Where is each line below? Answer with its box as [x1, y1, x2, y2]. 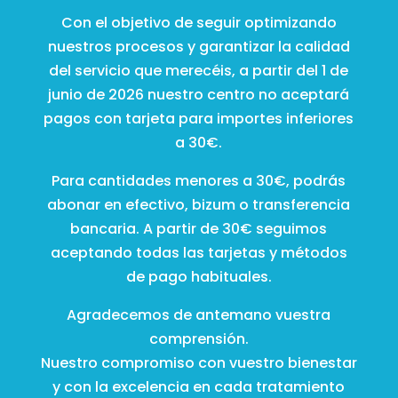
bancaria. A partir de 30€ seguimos [70, 218, 328, 239]
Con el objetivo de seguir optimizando [60, 12, 337, 33]
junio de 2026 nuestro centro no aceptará [48, 84, 350, 105]
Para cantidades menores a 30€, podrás [52, 170, 346, 191]
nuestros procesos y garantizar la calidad [47, 36, 350, 57]
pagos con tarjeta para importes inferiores [44, 107, 354, 129]
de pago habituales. [125, 266, 272, 287]
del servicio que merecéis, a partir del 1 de [49, 60, 349, 81]
